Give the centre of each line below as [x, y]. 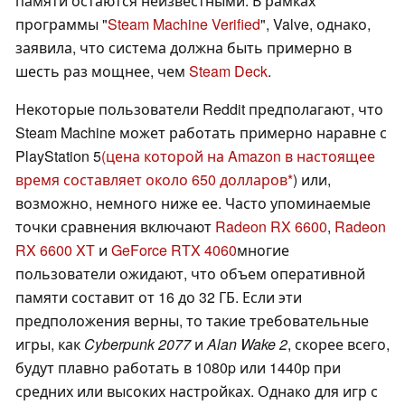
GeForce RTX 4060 [174, 250]
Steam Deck [228, 71]
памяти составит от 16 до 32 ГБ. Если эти [159, 297]
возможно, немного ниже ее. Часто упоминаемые [193, 203]
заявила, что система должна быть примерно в [184, 48]
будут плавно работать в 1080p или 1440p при [178, 368]
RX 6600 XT [55, 250]
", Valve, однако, [316, 24]
